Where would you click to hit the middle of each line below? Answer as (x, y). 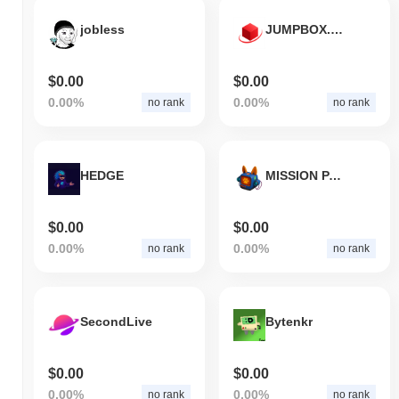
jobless (102, 30)
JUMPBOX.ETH (336, 30)
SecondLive (116, 322)
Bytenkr (289, 322)
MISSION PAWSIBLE (334, 176)
